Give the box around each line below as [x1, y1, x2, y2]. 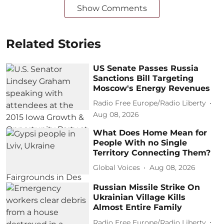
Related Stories [6, 36, 101, 51]
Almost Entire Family [93, 202, 182, 212]
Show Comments [77, 3, 147, 13]
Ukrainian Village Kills [93, 192, 186, 202]
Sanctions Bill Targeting [93, 73, 194, 83]
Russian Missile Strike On [93, 182, 200, 192]
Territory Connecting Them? [93, 147, 211, 157]
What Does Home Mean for [93, 127, 207, 137]
